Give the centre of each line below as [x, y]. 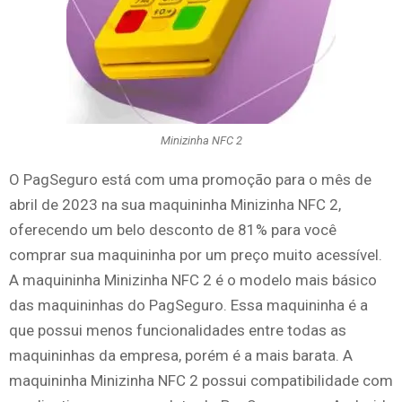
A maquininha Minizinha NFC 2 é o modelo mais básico [193, 280]
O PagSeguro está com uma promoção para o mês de [190, 179]
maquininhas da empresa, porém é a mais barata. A [181, 355]
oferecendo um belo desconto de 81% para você [173, 229]
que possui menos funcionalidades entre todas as [178, 330]
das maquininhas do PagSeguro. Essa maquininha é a [188, 305]
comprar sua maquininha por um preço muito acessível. [196, 254]
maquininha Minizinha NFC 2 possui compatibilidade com [201, 380]
